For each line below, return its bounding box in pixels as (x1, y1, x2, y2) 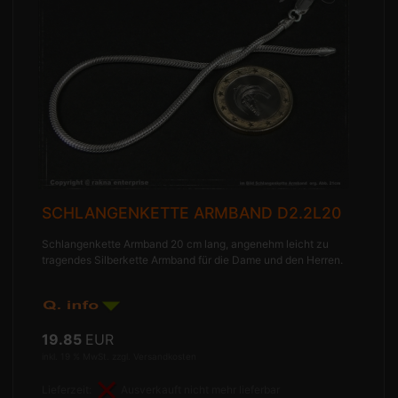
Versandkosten (133, 350, 197, 362)
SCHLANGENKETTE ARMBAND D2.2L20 (42, 203, 342, 222)
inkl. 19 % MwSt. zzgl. (42, 350, 134, 362)
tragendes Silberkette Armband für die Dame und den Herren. (42, 252, 344, 267)
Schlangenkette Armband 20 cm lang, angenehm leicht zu (42, 236, 330, 251)
